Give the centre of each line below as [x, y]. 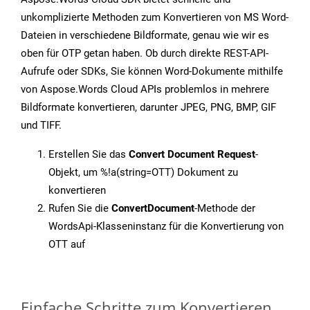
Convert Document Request [192, 155]
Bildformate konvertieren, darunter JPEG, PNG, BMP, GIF [148, 108]
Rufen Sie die [80, 209]
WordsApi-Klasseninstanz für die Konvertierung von [166, 227]
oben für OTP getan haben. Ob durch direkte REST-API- [145, 54]
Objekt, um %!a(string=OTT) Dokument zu [143, 173]
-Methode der [225, 209]
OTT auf [67, 245]
